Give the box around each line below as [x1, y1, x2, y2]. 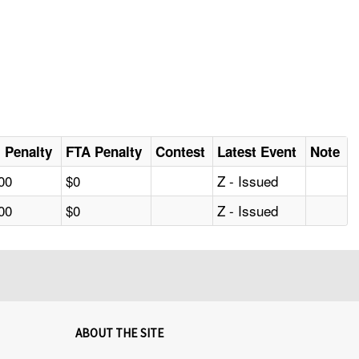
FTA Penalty [66, 142, 143, 162]
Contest [155, 142, 206, 162]
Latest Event [217, 142, 297, 162]
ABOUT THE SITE [75, 325, 164, 341]
